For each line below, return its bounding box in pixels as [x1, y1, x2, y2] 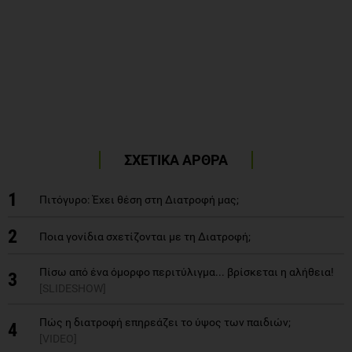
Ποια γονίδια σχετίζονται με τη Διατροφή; [39, 229, 251, 243]
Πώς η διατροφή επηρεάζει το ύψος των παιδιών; [39, 315, 291, 328]
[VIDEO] [39, 332, 77, 345]
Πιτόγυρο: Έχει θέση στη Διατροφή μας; [39, 192, 239, 206]
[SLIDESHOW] [39, 281, 106, 295]
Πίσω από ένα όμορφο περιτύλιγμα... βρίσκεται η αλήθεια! [39, 265, 334, 278]
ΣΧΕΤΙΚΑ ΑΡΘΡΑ [124, 151, 228, 168]
